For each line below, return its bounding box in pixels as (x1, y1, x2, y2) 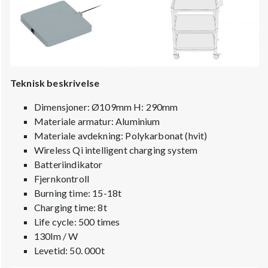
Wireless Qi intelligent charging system (34, 144, 198, 156)
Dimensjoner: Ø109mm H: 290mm (34, 100, 178, 112)
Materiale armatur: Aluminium (34, 115, 160, 127)
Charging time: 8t (34, 201, 107, 213)
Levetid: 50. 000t (34, 244, 105, 256)
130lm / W (34, 230, 78, 242)
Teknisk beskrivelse (10, 77, 100, 89)
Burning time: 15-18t (34, 187, 122, 199)
